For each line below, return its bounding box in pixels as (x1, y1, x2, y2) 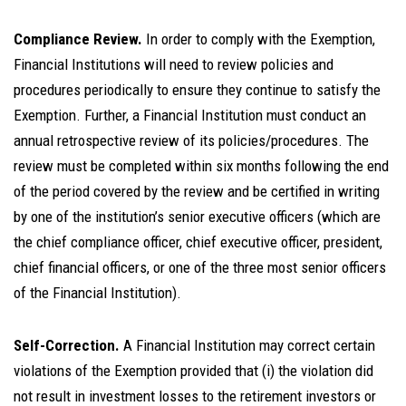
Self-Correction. (14, 336, 120, 354)
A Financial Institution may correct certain (123, 336, 375, 354)
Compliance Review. (14, 30, 142, 48)
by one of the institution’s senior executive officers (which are (14, 208, 381, 226)
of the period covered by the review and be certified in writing (14, 182, 380, 200)
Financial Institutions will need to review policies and (14, 55, 333, 73)
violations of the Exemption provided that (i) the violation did (14, 362, 373, 380)
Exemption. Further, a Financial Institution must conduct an (14, 106, 366, 124)
